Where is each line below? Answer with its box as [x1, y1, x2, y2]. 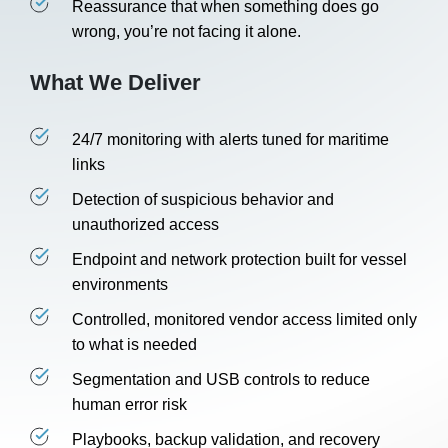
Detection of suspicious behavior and [72, 191, 334, 208]
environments [72, 276, 168, 293]
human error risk [72, 396, 187, 413]
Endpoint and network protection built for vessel [72, 251, 407, 268]
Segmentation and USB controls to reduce [72, 371, 370, 388]
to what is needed [72, 336, 197, 353]
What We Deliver [30, 70, 201, 95]
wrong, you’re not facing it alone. [72, 23, 301, 40]
